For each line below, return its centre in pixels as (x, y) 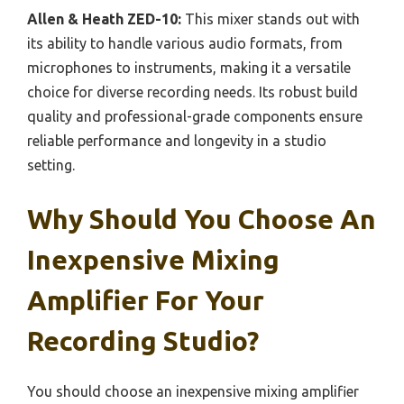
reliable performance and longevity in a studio (177, 140)
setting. (51, 165)
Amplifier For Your (146, 300)
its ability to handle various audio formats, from (185, 43)
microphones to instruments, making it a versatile (189, 67)
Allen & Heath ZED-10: (104, 18)
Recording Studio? (143, 340)
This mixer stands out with (271, 18)
